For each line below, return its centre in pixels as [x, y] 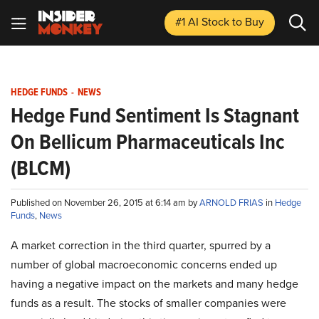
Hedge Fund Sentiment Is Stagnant [155, 115]
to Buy [248, 22]
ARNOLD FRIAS [232, 203]
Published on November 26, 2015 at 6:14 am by [105, 203]
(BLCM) [41, 168]
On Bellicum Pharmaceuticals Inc [148, 142]
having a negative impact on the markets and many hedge [155, 284]
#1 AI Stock [204, 22]
